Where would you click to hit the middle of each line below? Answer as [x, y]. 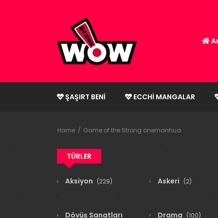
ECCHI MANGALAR [163, 97]
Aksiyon [79, 181]
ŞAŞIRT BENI [85, 97]
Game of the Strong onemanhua [132, 130]
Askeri [169, 181]
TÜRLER [79, 156]
